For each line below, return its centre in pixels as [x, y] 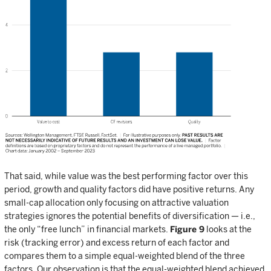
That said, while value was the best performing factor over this [126, 176]
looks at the [228, 230]
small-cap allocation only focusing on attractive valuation [116, 203]
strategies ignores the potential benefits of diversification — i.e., [130, 216]
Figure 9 [187, 230]
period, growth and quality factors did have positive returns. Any [129, 190]
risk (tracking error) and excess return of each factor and [117, 243]
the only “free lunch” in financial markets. [87, 230]
